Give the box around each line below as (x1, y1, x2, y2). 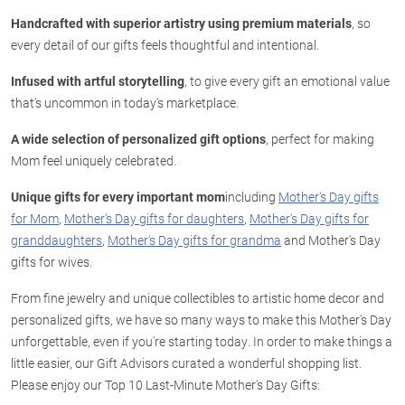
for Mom (11, 210, 59, 227)
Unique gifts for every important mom (11, 188, 225, 205)
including (225, 188, 278, 205)
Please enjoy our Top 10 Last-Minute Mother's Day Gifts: (11, 376, 320, 393)
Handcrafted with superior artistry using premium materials (11, 14, 352, 32)
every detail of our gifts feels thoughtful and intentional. (11, 36, 319, 53)
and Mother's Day (281, 231, 381, 249)
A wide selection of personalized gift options (11, 130, 266, 147)
